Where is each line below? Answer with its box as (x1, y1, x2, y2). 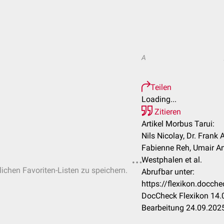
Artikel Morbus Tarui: (141, 119, 214, 128)
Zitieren (152, 107, 181, 116)
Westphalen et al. (141, 155, 202, 164)
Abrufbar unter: (141, 167, 194, 176)
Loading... (141, 94, 176, 104)
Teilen (150, 82, 171, 92)
